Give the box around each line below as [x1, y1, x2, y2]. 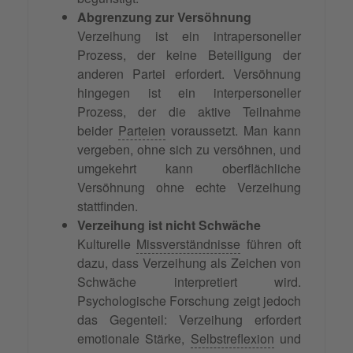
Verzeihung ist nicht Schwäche [77, 216, 261, 235]
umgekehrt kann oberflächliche [77, 159, 301, 178]
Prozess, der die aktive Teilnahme [77, 102, 301, 121]
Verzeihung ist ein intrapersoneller [77, 27, 301, 46]
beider [77, 121, 118, 140]
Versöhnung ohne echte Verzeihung [77, 178, 301, 197]
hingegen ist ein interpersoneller [77, 84, 301, 102]
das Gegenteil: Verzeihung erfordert [77, 310, 301, 329]
